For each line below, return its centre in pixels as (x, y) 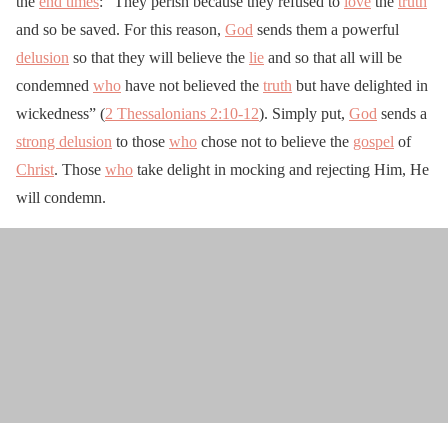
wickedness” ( (60, 113)
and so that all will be (333, 57)
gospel (373, 141)
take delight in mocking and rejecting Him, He (281, 169)
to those (140, 141)
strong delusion (64, 141)
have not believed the (192, 85)
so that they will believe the (159, 57)
